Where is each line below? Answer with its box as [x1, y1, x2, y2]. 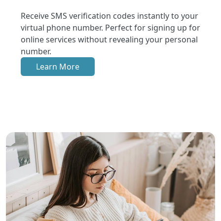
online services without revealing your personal [21, 34, 198, 45]
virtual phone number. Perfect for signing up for [21, 22, 200, 33]
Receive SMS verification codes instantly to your [21, 10, 198, 21]
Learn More [36, 61, 79, 72]
